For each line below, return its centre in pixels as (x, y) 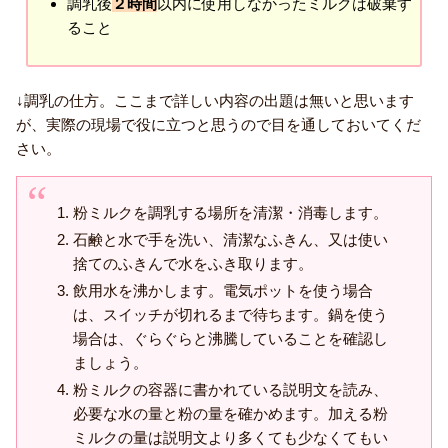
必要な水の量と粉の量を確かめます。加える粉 (230, 414)
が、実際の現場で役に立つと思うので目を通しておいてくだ (218, 125)
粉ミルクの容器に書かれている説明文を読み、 (230, 390)
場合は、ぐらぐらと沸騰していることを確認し (230, 339)
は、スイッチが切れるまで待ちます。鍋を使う (230, 315)
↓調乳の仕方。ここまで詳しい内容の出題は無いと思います (215, 101)
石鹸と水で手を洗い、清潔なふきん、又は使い (230, 240)
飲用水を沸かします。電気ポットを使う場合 (223, 291)
